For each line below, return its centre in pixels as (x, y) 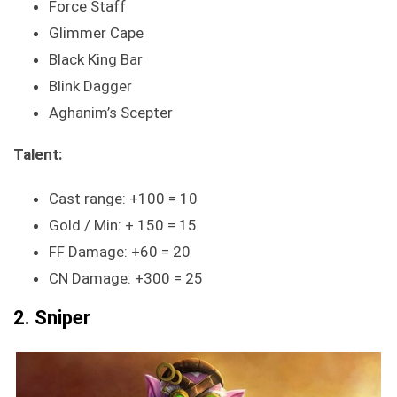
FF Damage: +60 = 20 (120, 252)
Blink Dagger (90, 86)
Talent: (38, 155)
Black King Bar (96, 60)
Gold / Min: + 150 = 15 (123, 226)
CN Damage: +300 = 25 (126, 279)
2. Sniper (52, 318)
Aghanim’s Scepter (111, 113)
